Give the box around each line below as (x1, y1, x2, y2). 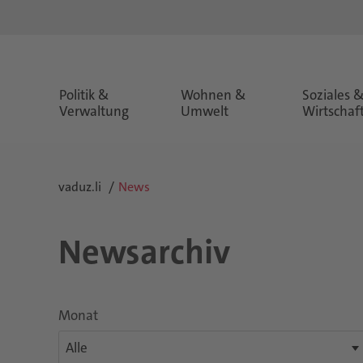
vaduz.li (58, 178, 101, 195)
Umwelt (180, 102, 228, 120)
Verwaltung (59, 102, 129, 120)
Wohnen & (180, 86, 246, 104)
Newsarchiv (58, 230, 230, 274)
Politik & (59, 86, 109, 104)
